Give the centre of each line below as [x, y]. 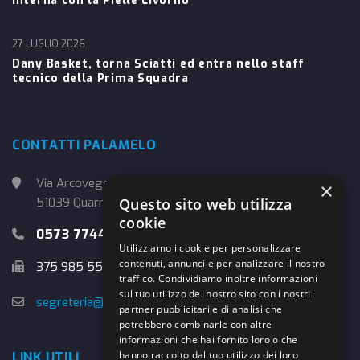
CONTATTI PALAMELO [84, 145]
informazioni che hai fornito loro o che [209, 340]
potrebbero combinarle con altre [196, 324]
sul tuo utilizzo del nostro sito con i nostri [215, 294]
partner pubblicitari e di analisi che [201, 309]
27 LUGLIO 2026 [49, 45]
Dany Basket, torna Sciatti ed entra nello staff [158, 64]
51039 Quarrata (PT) [92, 203]
